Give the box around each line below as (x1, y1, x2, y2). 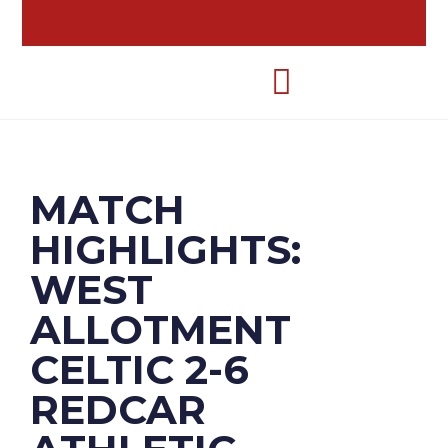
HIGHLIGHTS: (30, 225, 301, 274)
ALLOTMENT (30, 305, 291, 354)
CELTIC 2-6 (30, 345, 249, 394)
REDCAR (30, 385, 206, 434)
